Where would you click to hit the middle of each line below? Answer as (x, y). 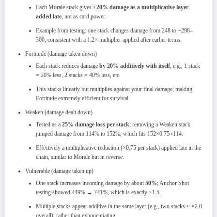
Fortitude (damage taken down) (61, 54)
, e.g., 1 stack (185, 66)
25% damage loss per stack (96, 124)
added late (49, 16)
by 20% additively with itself (135, 66)
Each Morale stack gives (64, 7)
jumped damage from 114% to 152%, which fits (92, 133)
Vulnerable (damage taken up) (59, 171)
